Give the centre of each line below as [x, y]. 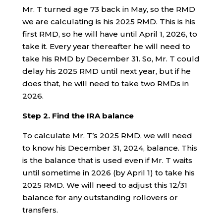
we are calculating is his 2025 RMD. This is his [109, 21]
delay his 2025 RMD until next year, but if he [106, 71]
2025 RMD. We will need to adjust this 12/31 [105, 185]
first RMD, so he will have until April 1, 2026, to [110, 34]
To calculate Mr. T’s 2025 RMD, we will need [107, 135]
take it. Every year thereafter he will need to [106, 46]
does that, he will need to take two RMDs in [105, 83]
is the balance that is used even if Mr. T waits [107, 160]
